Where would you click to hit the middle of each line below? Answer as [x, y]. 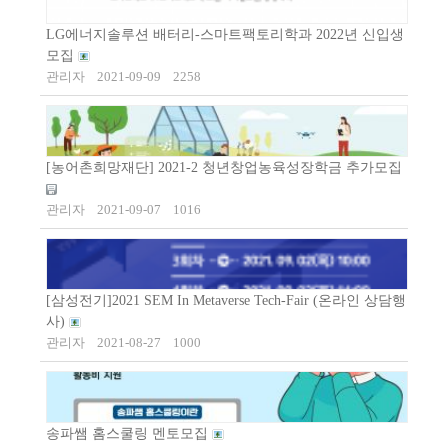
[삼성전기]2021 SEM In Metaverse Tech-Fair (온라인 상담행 [226, 301]
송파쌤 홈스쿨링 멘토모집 [129, 434]
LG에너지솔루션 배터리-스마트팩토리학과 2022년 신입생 [225, 35]
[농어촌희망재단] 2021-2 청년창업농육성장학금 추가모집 [224, 168]
